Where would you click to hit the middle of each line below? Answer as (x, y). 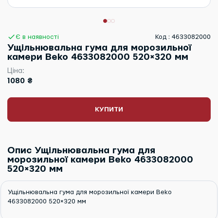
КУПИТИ (109, 110)
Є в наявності (37, 37)
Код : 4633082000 (183, 37)
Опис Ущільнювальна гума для (81, 151)
